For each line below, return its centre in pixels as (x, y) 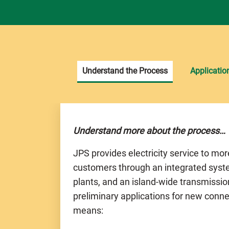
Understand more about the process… (149, 130)
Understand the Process (125, 71)
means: (88, 210)
